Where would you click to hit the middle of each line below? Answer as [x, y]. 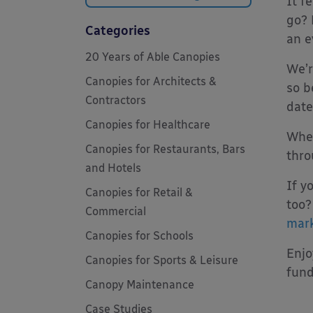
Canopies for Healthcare [148, 125]
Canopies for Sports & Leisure [162, 260]
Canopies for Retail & [139, 192]
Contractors [116, 100]
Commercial [116, 211]
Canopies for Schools [139, 236]
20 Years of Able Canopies [153, 57]
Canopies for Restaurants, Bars [165, 149]
